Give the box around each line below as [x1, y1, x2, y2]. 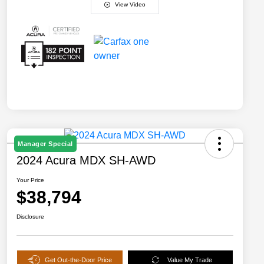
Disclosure [16, 213, 44, 220]
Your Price [16, 176, 44, 183]
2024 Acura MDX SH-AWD [16, 153, 156, 167]
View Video [115, 1, 146, 8]
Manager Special [18, 140, 73, 147]
